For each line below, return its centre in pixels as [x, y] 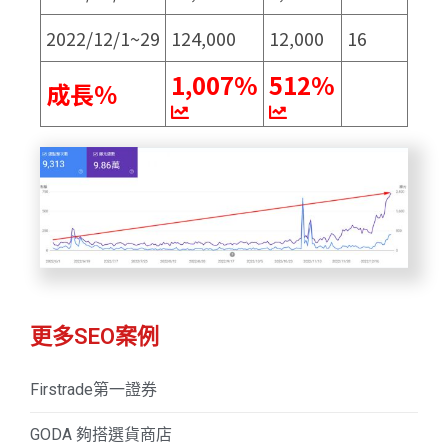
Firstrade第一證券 [93, 389]
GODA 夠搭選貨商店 [101, 434]
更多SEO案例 [94, 336]
